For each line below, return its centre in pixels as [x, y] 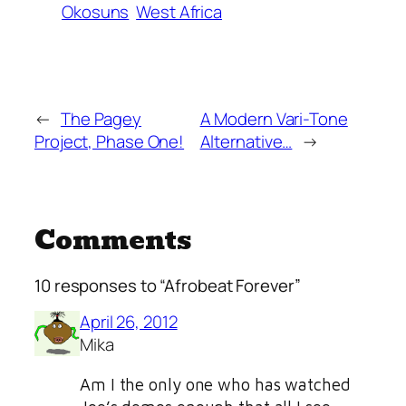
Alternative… [246, 142]
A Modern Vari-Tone [274, 119]
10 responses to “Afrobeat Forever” [168, 285]
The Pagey [101, 119]
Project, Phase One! [110, 142]
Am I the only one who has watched [215, 384]
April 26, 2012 [129, 322]
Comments [113, 241]
